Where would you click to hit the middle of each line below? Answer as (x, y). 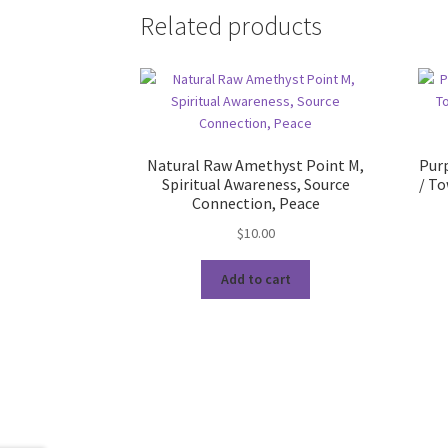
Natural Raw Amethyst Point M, (256, 165)
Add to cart (255, 279)
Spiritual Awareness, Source (255, 184)
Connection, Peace (255, 203)
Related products (231, 25)
